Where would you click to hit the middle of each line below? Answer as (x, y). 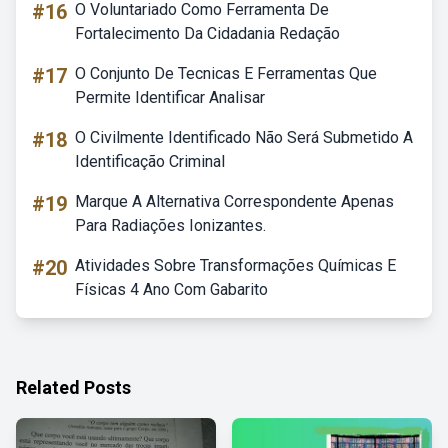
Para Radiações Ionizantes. (170, 225)
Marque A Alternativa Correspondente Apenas (234, 201)
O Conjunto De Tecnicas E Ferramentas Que (226, 73)
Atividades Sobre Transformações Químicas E (235, 265)
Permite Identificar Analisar (170, 97)
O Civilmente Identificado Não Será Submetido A (244, 137)
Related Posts (73, 387)
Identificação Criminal (150, 161)
